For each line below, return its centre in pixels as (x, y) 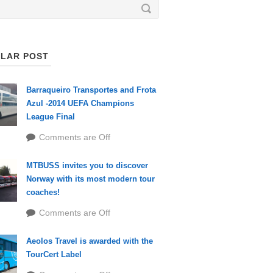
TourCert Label (54, 254)
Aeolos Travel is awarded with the (89, 241)
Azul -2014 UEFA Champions (80, 103)
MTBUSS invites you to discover (87, 165)
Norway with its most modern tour (90, 179)
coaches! (43, 192)
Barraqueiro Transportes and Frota (91, 90)
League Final (50, 117)
